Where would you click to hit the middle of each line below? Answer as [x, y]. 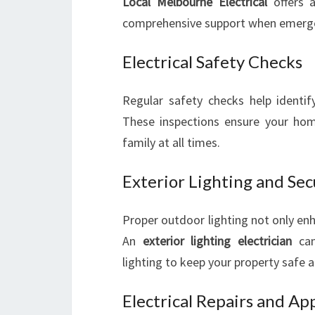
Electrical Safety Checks [212, 62]
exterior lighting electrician [217, 241]
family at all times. [171, 142]
